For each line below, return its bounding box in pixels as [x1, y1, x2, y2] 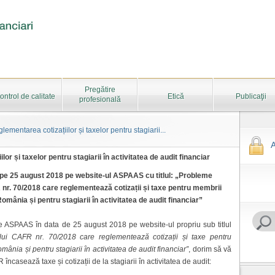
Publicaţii [236, 92, 266, 101]
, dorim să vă [188, 244, 231, 254]
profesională [79, 95, 121, 104]
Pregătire [85, 85, 115, 95]
